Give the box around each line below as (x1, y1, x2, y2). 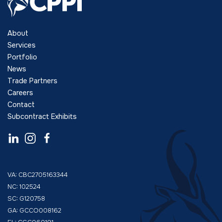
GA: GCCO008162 (7, 207, 61, 215)
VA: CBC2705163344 (7, 171, 68, 179)
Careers (7, 88, 33, 97)
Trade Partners (7, 76, 57, 85)
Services (7, 41, 36, 50)
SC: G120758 (7, 195, 45, 203)
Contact (7, 100, 35, 109)
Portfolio (7, 53, 37, 61)
